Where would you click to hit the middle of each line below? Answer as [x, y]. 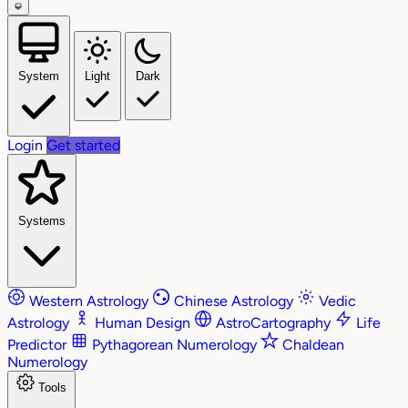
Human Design [143, 323]
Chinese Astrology [234, 301]
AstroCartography [273, 323]
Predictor [39, 345]
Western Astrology [89, 301]
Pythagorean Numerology [174, 345]
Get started [83, 146]
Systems [42, 221]
